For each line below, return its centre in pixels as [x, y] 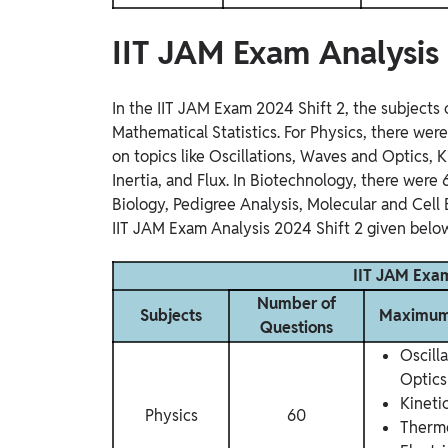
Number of [296, 303]
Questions [296, 327]
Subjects [171, 315]
